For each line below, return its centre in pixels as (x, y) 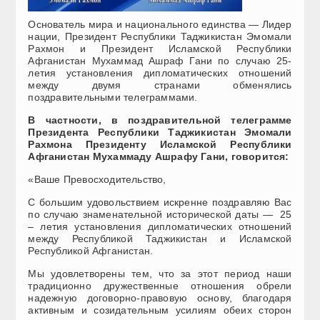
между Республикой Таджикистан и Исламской (160, 238)
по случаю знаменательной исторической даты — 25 (160, 214)
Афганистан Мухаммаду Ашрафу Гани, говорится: (159, 156)
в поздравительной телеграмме (196, 120)
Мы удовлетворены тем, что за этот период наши (160, 273)
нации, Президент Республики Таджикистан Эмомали (160, 36)
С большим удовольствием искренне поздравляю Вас (160, 202)
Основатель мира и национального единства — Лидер (160, 24)
